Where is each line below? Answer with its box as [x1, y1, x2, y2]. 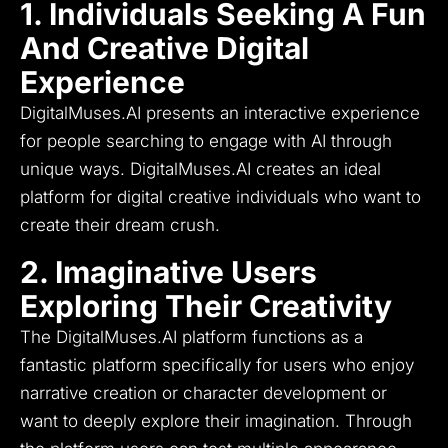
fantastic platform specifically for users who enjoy [20, 355, 414, 376]
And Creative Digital [20, 30, 309, 67]
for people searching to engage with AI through [20, 131, 392, 152]
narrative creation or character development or [20, 383, 387, 404]
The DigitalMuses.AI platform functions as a [20, 327, 363, 348]
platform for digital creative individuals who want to [20, 187, 421, 208]
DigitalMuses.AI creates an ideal [130, 159, 381, 180]
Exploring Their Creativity [20, 288, 392, 325]
